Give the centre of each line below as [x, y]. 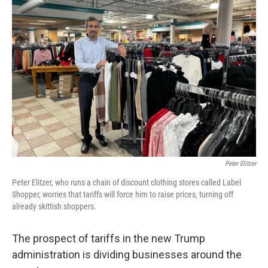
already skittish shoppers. [54, 206]
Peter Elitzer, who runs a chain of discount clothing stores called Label [127, 182]
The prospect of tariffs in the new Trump [109, 238]
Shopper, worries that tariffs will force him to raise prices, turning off [123, 194]
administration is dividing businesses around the [127, 255]
